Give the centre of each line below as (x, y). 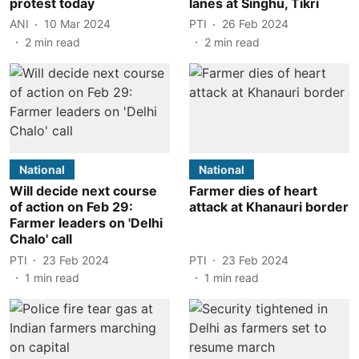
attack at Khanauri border (269, 207)
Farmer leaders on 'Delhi (86, 223)
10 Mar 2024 (77, 24)
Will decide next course (83, 191)
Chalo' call (41, 239)
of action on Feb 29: (71, 207)
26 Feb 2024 (255, 24)
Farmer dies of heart (253, 191)
